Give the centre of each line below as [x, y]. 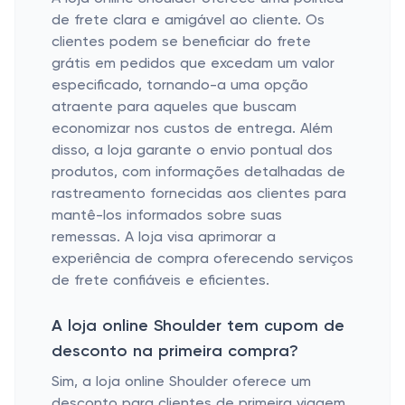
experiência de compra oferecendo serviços [202, 259]
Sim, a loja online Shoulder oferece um [181, 382]
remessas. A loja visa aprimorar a [164, 238]
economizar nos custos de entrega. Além [192, 129]
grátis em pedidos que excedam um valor [193, 64]
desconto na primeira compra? [175, 352]
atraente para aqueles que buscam [174, 108]
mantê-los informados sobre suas [167, 216]
